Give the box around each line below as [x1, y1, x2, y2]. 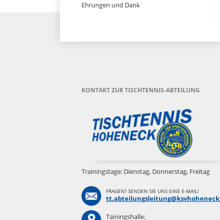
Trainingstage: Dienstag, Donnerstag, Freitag [82, 167, 210, 176]
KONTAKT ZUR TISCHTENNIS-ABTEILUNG [82, 86, 200, 94]
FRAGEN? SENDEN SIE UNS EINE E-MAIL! [106, 188, 199, 194]
